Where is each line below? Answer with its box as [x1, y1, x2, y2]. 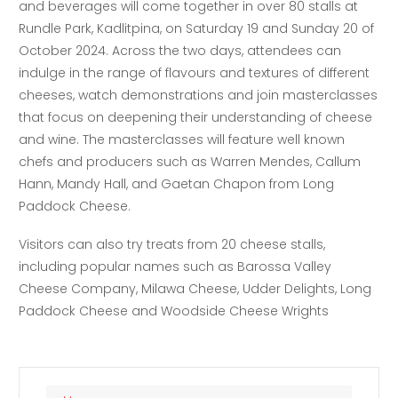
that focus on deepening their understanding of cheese [19, 107, 373, 126]
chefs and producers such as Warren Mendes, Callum [19, 152, 362, 171]
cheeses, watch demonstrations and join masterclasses [19, 85, 378, 104]
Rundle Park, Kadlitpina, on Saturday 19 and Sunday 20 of [19, 19, 375, 37]
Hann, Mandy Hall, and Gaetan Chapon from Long [19, 174, 335, 193]
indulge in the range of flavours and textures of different [19, 63, 370, 82]
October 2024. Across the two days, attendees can [19, 41, 342, 60]
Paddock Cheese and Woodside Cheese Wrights [19, 301, 330, 320]
